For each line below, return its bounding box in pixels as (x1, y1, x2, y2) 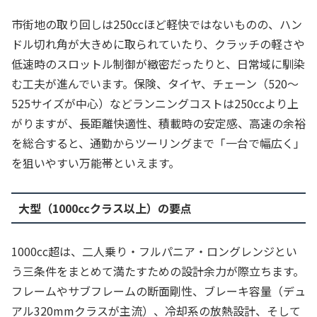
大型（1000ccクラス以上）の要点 (18, 199, 192, 217)
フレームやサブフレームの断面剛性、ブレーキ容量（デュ (11, 282, 306, 300)
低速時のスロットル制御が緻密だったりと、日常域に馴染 (11, 54, 305, 72)
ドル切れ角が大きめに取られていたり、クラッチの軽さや (11, 35, 305, 52)
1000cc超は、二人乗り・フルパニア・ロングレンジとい (11, 243, 297, 260)
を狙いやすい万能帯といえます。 (11, 154, 180, 171)
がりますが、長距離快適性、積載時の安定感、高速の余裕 (11, 114, 306, 132)
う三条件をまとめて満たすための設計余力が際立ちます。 (11, 263, 304, 280)
